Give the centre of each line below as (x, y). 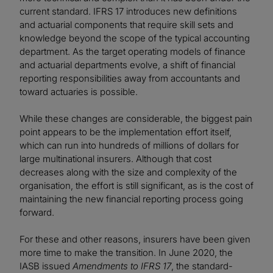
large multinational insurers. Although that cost (115, 159)
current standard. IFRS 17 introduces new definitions (128, 12)
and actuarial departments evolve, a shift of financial (127, 65)
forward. (37, 213)
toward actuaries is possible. (79, 92)
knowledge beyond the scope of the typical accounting (135, 38)
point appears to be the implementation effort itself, (126, 132)
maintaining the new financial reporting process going (131, 199)
